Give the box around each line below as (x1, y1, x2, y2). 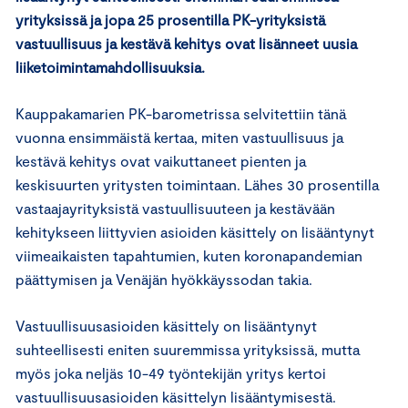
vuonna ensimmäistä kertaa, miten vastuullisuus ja (15, 127, 343, 146)
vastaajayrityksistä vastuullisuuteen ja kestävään (15, 199, 335, 217)
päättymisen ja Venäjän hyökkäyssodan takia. (15, 270, 312, 288)
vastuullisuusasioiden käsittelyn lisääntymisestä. (15, 387, 336, 405)
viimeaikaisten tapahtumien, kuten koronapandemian (15, 246, 362, 264)
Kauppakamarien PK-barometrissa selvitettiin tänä (15, 104, 346, 122)
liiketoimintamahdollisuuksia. (15, 57, 205, 76)
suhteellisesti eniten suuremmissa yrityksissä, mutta (15, 340, 360, 358)
